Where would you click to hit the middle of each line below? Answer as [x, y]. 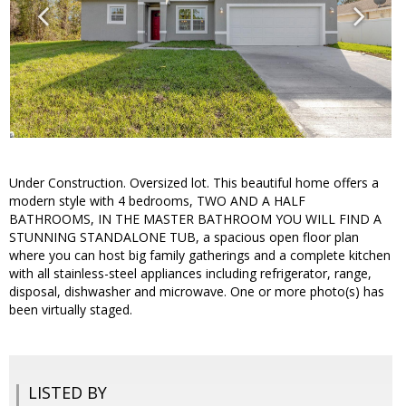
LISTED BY [68, 393]
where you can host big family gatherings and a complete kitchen [200, 256]
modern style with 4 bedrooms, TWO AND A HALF [157, 201]
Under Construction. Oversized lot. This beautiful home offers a [194, 183]
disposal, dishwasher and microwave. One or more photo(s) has [197, 292]
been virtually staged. [71, 310]
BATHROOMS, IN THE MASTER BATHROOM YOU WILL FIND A [195, 219]
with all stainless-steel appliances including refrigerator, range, [190, 274]
